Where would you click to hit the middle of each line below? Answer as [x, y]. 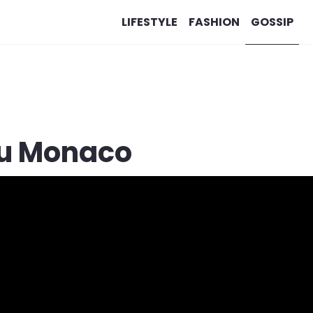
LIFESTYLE [149, 22]
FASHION [214, 22]
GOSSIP [272, 22]
